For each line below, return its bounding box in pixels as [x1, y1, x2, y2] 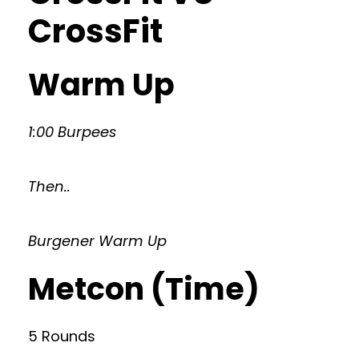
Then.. [28, 176, 71, 196]
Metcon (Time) [28, 268, 260, 310]
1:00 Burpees [28, 122, 116, 142]
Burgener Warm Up [28, 231, 167, 251]
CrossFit [28, 9, 163, 54]
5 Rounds [28, 326, 95, 346]
